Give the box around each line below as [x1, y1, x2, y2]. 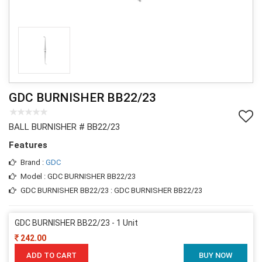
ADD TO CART [26, 250, 77, 260]
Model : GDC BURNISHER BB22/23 [20, 171, 136, 181]
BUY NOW [199, 250, 232, 260]
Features [9, 139, 47, 150]
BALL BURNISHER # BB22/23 [9, 121, 120, 132]
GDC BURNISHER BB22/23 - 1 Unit [15, 218, 138, 227]
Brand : [20, 157, 46, 167]
